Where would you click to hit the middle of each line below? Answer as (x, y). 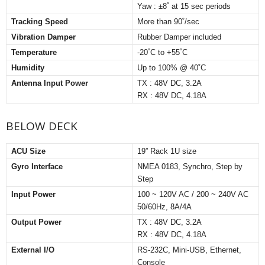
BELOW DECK (42, 126)
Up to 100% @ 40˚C (172, 68)
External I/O (33, 250)
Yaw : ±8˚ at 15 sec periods (184, 6)
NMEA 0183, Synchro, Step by (190, 167)
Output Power (36, 222)
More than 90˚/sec (168, 22)
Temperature (34, 52)
